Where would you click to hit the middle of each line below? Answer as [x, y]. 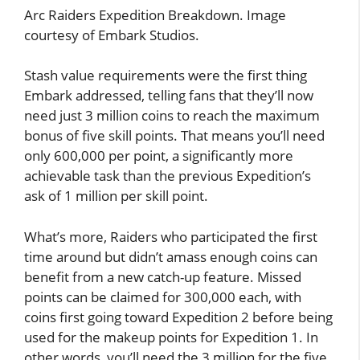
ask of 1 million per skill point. [116, 196]
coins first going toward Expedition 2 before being [178, 317]
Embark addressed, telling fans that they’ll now [169, 95]
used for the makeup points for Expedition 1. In [171, 337]
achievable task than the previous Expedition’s [168, 176]
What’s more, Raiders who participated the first [171, 236]
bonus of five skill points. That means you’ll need [174, 135]
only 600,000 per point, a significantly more [159, 155]
